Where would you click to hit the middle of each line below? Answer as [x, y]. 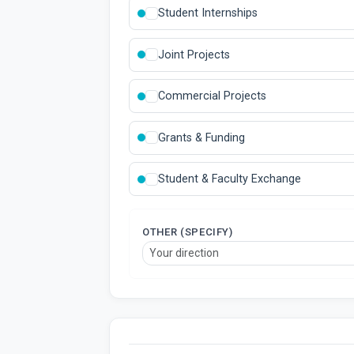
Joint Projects [194, 55]
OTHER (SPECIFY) [188, 232]
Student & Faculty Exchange [230, 179]
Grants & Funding [201, 137]
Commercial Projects [212, 96]
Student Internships [208, 13]
